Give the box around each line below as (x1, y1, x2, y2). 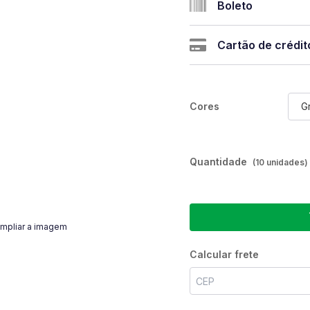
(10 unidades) (253, 157, 308, 167)
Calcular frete (190, 248, 259, 260)
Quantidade (190, 156, 247, 167)
